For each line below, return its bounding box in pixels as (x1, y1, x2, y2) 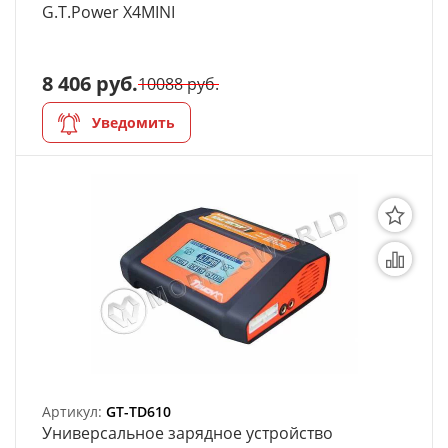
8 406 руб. (42, 70, 138, 97)
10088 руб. (138, 73, 219, 95)
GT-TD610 (106, 402, 171, 421)
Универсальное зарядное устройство (42, 422, 333, 444)
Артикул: (42, 402, 106, 421)
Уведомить (92, 113, 175, 132)
